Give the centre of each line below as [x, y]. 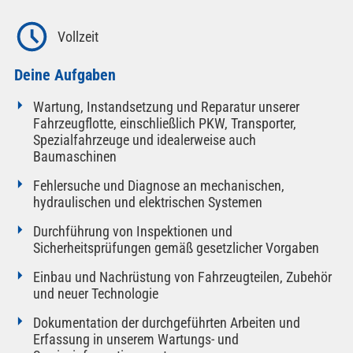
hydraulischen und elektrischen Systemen [147, 203]
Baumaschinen [74, 157]
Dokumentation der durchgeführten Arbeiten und [166, 323]
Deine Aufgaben [65, 75]
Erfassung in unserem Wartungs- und [136, 340]
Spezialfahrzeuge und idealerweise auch [144, 140]
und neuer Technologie [95, 294]
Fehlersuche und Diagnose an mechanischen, [158, 186]
